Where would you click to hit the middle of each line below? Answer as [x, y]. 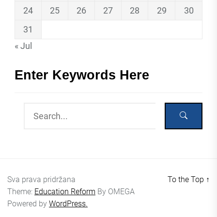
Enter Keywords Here [82, 75]
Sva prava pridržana [41, 179]
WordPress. [68, 203]
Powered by [28, 203]
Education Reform [65, 191]
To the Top [187, 179]
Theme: [21, 191]
